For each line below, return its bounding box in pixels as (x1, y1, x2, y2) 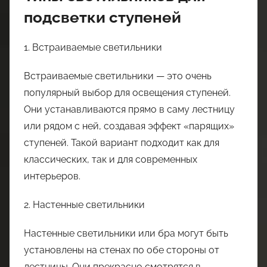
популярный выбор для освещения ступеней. (24, 87, 231, 99)
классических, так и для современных (24, 154, 197, 166)
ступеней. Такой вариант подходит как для (24, 137, 219, 149)
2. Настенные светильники (24, 199, 145, 211)
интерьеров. (24, 170, 80, 182)
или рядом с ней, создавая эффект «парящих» (24, 120, 234, 132)
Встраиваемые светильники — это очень (24, 70, 212, 82)
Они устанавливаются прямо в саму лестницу (24, 104, 235, 116)
